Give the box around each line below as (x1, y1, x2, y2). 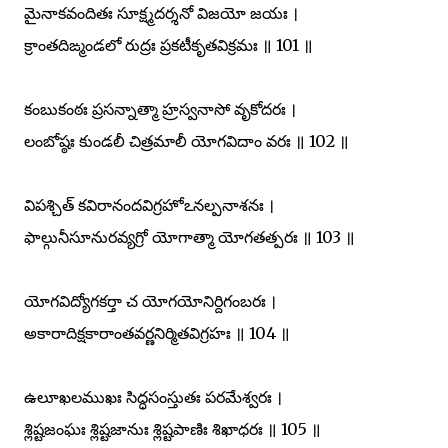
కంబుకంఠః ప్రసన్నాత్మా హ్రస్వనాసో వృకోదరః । (24, 98, 296, 119)
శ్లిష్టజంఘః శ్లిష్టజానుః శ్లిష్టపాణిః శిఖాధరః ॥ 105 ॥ (24, 418, 321, 439)
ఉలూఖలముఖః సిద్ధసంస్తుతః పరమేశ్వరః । (24, 386, 282, 407)
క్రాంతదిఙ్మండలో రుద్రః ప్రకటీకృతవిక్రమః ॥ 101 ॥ (24, 34, 313, 55)
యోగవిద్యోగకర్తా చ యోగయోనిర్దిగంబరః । (24, 290, 276, 311)
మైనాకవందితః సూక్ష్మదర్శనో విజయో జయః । (24, 2, 298, 23)
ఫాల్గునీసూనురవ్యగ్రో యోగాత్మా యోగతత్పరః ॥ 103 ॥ (24, 226, 355, 247)
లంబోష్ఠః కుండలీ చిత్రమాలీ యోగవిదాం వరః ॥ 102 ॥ (24, 130, 349, 151)
